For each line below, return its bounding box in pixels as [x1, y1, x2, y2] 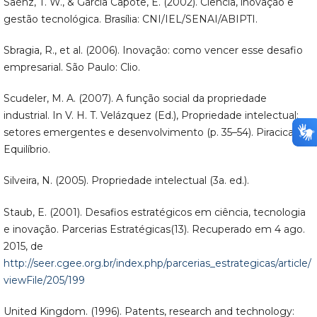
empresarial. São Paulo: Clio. [3, 61, 140, 74]
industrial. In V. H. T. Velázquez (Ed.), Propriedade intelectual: [3, 109, 299, 122]
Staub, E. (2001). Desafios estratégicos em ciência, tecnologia [3, 205, 306, 219]
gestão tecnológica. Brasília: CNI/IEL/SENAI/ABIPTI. [3, 13, 258, 26]
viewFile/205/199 [3, 273, 85, 287]
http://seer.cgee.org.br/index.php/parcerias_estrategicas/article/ [3, 256, 311, 270]
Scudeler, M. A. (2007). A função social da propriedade [3, 92, 267, 105]
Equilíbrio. [3, 143, 50, 156]
